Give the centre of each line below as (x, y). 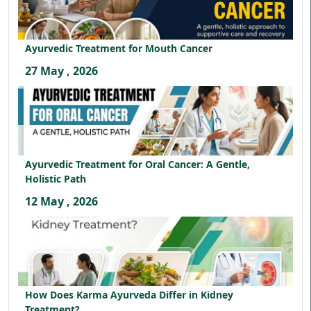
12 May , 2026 (61, 201)
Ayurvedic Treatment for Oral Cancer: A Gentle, (137, 164)
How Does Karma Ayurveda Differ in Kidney (129, 295)
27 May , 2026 (61, 71)
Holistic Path (56, 179)
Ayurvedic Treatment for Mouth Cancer (119, 48)
